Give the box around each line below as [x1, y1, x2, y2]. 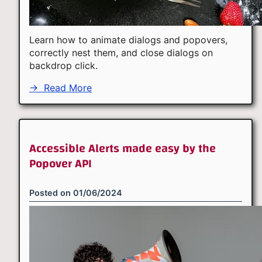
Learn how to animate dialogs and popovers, [29, 34, 227, 46]
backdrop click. [29, 60, 98, 72]
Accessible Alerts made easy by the [29, 137, 216, 160]
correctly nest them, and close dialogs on [29, 47, 213, 59]
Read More [41, 82, 92, 94]
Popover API [29, 153, 92, 175]
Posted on [29, 187, 73, 198]
